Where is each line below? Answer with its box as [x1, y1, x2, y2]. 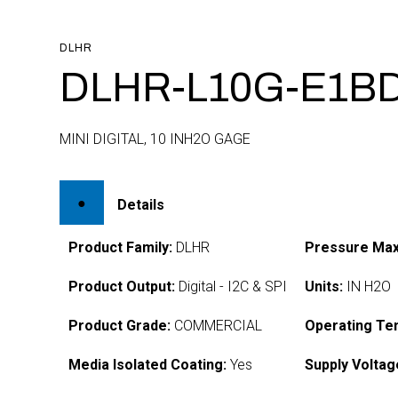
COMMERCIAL [171, 317, 263, 334]
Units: [305, 278, 344, 295]
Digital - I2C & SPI [175, 278, 288, 295]
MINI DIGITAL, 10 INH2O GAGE [60, 131, 251, 147]
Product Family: [68, 239, 173, 256]
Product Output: [68, 278, 176, 295]
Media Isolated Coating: [68, 356, 227, 373]
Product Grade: [68, 317, 171, 334]
